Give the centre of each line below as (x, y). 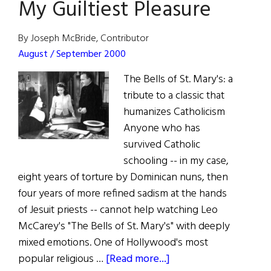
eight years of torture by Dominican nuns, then (123, 178)
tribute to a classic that (174, 96)
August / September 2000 (72, 55)
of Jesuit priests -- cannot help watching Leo (118, 211)
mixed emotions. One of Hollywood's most (113, 243)
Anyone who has (162, 129)
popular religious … (62, 260)
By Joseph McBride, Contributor (83, 39)
